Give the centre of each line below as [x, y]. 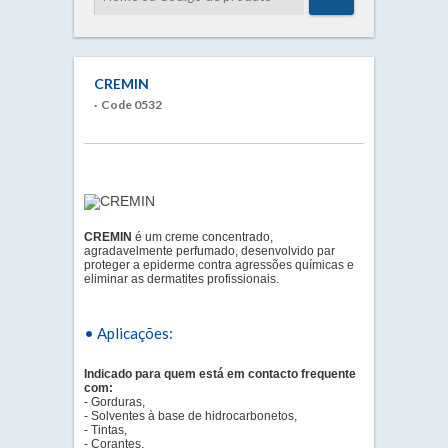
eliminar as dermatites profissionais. [181, 279]
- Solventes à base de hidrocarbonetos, [190, 416]
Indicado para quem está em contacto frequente [220, 374]
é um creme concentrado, [202, 237]
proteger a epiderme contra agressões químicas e [219, 265]
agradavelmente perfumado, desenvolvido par [209, 251]
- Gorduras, [114, 402]
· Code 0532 [128, 104]
